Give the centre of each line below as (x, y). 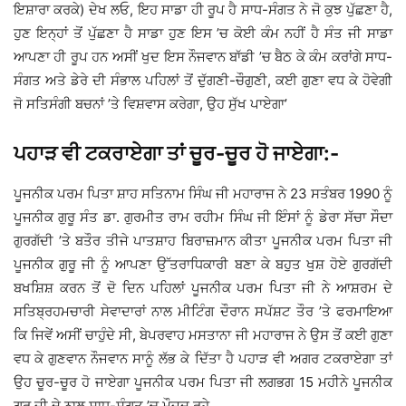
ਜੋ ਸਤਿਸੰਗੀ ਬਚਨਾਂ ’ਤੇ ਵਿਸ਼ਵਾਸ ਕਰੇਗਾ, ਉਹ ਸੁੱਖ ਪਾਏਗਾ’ (150, 103)
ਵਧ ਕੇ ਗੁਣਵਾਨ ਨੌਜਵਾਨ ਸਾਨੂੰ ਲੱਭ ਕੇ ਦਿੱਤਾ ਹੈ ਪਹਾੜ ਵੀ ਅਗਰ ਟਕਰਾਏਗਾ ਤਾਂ (203, 358)
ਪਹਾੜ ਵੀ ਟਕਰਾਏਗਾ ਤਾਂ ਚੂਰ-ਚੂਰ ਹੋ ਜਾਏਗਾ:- (176, 153)
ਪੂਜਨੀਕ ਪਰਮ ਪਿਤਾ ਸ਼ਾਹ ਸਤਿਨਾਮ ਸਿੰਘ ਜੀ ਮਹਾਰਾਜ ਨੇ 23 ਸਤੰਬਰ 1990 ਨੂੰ (203, 193)
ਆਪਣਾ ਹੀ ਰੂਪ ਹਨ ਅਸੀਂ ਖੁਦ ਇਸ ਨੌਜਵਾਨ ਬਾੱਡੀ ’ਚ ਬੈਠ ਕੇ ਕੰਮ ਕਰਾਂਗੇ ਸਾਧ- (203, 56)
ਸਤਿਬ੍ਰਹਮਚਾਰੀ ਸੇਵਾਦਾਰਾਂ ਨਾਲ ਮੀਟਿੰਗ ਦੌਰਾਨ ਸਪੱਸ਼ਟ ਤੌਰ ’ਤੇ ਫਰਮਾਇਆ (203, 311)
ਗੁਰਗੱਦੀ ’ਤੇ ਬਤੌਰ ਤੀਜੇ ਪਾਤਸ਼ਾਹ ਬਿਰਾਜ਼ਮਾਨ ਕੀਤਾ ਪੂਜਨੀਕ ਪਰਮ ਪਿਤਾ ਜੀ (203, 240)
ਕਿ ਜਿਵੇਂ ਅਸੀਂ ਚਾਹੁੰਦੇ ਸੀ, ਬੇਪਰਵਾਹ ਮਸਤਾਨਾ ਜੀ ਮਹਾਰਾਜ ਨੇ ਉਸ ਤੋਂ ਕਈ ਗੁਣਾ (203, 334)
